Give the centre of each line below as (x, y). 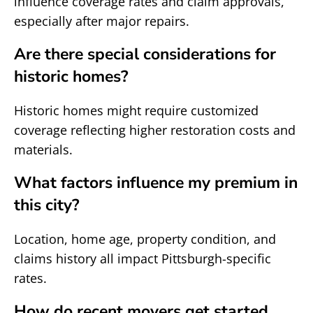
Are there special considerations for (145, 54)
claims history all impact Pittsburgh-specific (143, 259)
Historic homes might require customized (136, 110)
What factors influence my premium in (156, 183)
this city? (47, 205)
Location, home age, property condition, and (145, 239)
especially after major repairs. (102, 21)
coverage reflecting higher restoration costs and (155, 130)
